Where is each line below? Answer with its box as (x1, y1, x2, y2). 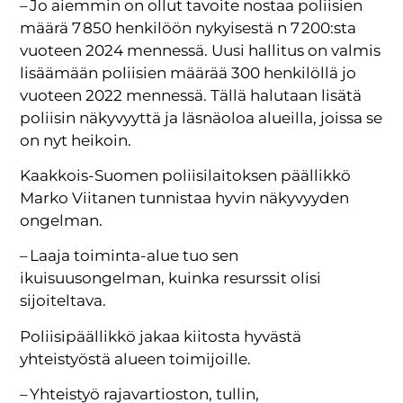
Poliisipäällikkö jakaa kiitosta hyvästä (20, 327, 302, 345)
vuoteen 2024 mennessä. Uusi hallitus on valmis (20, 40, 381, 59)
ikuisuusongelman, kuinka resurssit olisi (20, 269, 322, 288)
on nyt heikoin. (20, 130, 132, 149)
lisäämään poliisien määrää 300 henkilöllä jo (20, 63, 357, 82)
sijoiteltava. (20, 291, 107, 310)
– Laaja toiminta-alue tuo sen (20, 246, 239, 265)
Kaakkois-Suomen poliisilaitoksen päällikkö (20, 166, 352, 185)
